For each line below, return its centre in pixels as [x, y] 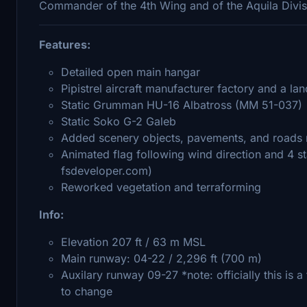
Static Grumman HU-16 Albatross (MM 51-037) [182, 105]
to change [87, 291]
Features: [65, 44]
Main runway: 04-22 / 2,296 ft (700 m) [161, 258]
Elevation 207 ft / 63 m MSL [133, 242]
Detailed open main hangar [131, 72]
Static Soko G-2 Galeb [119, 121]
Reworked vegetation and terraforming [161, 187]
